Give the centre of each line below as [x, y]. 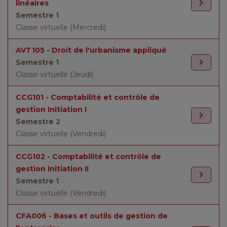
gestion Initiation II [52, 169]
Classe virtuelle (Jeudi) [54, 74]
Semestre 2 [38, 122]
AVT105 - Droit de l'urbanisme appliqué [91, 50]
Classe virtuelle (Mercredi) [61, 27]
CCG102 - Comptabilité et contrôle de [88, 157]
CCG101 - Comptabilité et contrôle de [88, 97]
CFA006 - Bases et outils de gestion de [92, 216]
